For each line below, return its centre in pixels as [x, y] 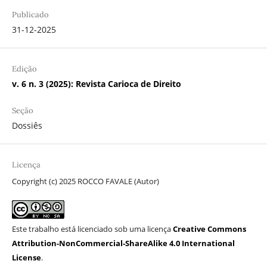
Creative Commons [209, 229]
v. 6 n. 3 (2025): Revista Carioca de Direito [96, 84]
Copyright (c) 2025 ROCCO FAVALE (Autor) [85, 181]
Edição [24, 69]
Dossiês [27, 126]
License [26, 258]
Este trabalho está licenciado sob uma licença [92, 229]
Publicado [30, 15]
